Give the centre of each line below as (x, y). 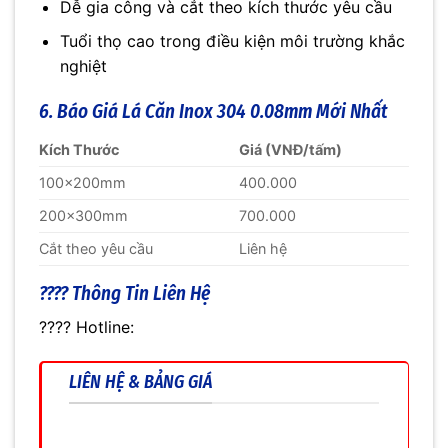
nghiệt (83, 66)
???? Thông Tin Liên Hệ (124, 293)
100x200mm (82, 182)
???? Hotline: (86, 327)
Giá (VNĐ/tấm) (291, 149)
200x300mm (83, 215)
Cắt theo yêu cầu (96, 248)
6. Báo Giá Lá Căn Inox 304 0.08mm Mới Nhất (213, 112)
